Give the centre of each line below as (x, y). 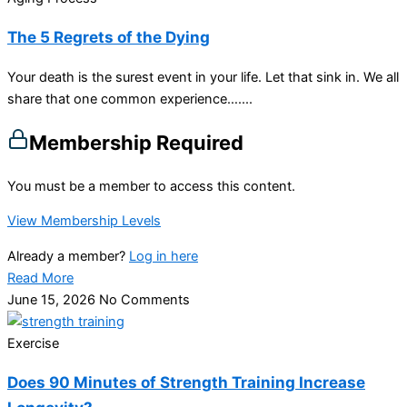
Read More (40, 278)
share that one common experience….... (130, 99)
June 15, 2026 (53, 299)
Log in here (164, 256)
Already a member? (68, 256)
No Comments (144, 299)
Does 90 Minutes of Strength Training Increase (186, 382)
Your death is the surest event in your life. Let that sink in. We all (203, 77)
